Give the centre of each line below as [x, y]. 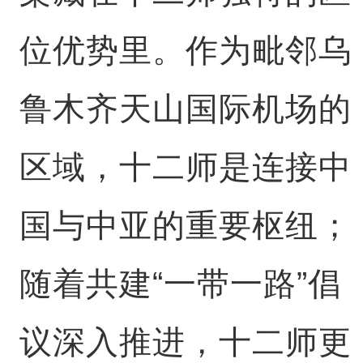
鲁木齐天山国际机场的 [185, 109]
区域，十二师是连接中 [185, 167]
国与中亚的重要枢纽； [185, 225]
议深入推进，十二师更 [185, 342]
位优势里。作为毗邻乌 [185, 50]
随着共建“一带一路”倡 [180, 284]
